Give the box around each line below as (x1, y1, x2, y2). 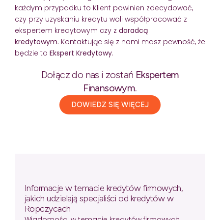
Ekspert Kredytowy (50, 48, 112, 58)
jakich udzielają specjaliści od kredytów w (25, 192, 174, 204)
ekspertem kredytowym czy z (15, 25, 119, 35)
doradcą (119, 25, 148, 35)
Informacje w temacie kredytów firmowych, (25, 182, 183, 193)
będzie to (15, 48, 50, 58)
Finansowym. (83, 82, 137, 94)
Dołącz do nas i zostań (41, 68, 136, 81)
